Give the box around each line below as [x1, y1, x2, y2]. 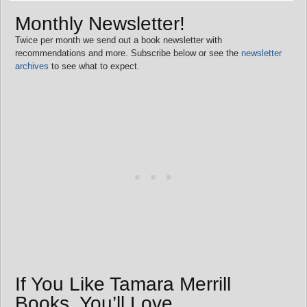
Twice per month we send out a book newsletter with [15, 34, 222, 45]
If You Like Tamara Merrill [15, 273, 231, 295]
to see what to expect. [49, 60, 140, 71]
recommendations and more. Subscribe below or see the [15, 47, 241, 58]
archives [15, 60, 49, 71]
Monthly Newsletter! [15, 12, 185, 34]
